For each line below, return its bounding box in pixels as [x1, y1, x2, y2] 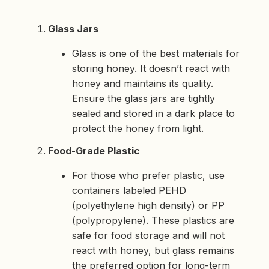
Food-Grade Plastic [48, 145, 140, 157]
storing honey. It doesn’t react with [72, 62, 230, 75]
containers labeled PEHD [72, 184, 186, 197]
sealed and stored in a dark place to [72, 107, 235, 120]
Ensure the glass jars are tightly [72, 92, 215, 105]
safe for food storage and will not [72, 229, 225, 242]
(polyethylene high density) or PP [72, 199, 225, 212]
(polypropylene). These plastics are [72, 214, 234, 227]
